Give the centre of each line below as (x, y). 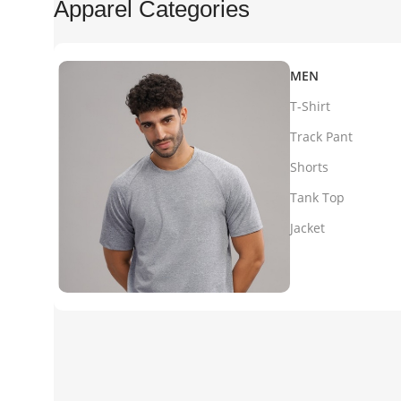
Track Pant (322, 137)
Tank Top (318, 197)
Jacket (308, 228)
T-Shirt (311, 106)
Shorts (310, 167)
